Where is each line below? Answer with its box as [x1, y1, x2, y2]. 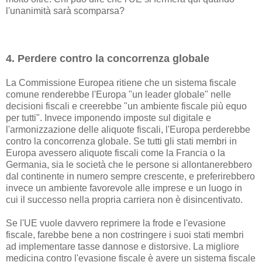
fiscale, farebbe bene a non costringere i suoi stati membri [6, 230, 244, 240]
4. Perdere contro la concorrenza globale [6, 53, 209, 65]
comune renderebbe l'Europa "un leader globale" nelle [6, 89, 231, 100]
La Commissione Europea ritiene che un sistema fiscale [6, 78, 236, 88]
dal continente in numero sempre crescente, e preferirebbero [6, 171, 255, 182]
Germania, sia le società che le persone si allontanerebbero [6, 160, 252, 170]
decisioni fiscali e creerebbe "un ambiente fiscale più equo [6, 101, 247, 112]
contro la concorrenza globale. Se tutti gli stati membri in [6, 136, 237, 147]
